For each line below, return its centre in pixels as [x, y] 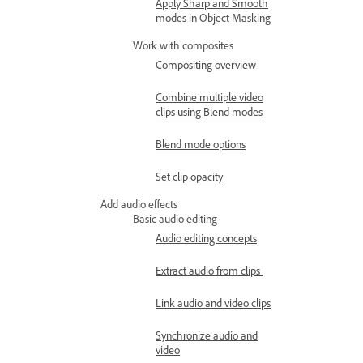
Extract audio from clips [209, 271]
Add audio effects [139, 205]
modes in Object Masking [213, 18]
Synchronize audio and [207, 336]
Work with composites [183, 46]
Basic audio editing [175, 219]
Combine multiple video [209, 98]
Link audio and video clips [213, 303]
